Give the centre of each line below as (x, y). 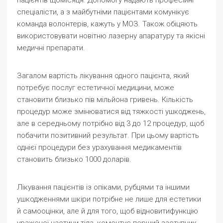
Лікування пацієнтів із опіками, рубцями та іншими (103, 187)
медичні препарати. (51, 48)
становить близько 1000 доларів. (74, 159)
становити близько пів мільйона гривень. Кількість (105, 100)
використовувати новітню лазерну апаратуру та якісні (111, 36)
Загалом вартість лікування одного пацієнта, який (103, 76)
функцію (184, 211)
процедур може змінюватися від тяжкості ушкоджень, (111, 111)
